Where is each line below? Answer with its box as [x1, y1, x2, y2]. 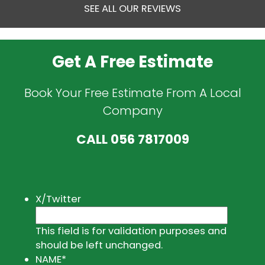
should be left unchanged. [35, 238, 163, 253]
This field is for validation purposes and [35, 224, 227, 238]
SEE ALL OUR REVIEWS [84, 1, 181, 15]
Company [102, 102, 163, 119]
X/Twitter [35, 192, 81, 206]
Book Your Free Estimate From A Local [24, 84, 241, 101]
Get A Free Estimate [52, 50, 213, 73]
